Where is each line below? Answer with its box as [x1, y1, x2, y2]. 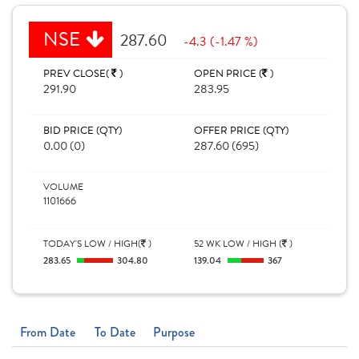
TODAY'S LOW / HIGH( [43, 236, 141, 251]
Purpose [153, 323, 195, 341]
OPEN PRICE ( [194, 66, 262, 82]
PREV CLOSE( [43, 66, 111, 82]
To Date [94, 323, 135, 341]
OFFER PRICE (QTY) [194, 123, 288, 139]
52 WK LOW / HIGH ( [194, 236, 282, 251]
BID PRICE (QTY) [43, 123, 122, 139]
